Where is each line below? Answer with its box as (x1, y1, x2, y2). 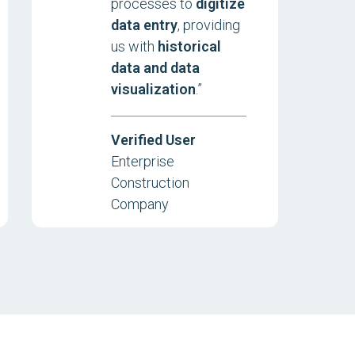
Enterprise (110, 153, 174, 170)
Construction (110, 174, 189, 191)
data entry (110, 17, 177, 33)
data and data (110, 59, 200, 76)
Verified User (110, 132, 196, 148)
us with (110, 38, 158, 55)
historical (157, 38, 221, 55)
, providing (177, 17, 240, 33)
